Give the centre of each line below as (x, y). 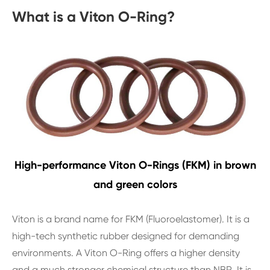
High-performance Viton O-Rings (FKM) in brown (135, 165)
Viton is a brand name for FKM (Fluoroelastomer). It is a (131, 219)
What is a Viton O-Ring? (93, 16)
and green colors (135, 184)
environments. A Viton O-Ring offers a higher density (126, 253)
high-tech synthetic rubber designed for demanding (126, 236)
